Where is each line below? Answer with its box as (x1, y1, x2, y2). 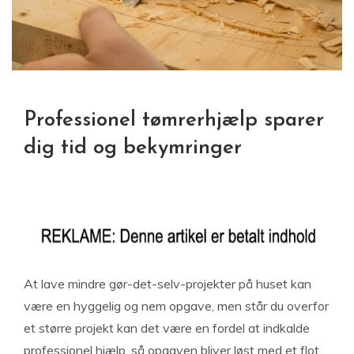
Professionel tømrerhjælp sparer (24, 110, 324, 132)
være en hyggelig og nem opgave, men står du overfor (24, 298, 329, 314)
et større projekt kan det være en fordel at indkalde (24, 320, 310, 337)
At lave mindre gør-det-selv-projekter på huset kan (24, 276, 311, 292)
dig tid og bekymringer (24, 137, 242, 160)
